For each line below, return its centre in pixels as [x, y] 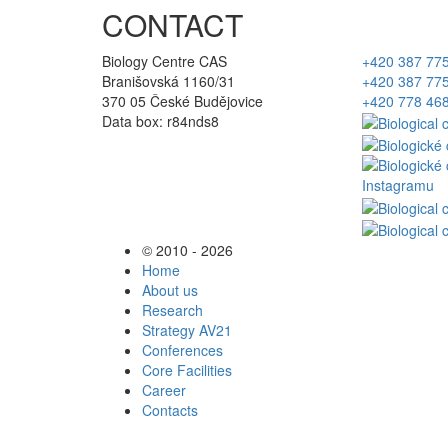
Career [164, 389]
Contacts [170, 409]
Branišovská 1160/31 [168, 80]
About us [170, 289]
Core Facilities [187, 369]
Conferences [182, 349]
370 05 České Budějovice [182, 100]
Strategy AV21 [187, 329]
